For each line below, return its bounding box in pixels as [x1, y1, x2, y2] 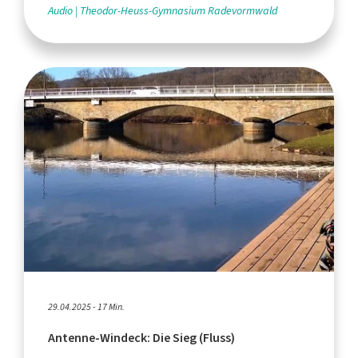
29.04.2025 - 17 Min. [48, 300, 125, 313]
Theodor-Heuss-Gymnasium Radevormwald [80, 2, 277, 18]
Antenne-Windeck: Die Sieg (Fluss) [48, 328, 235, 346]
